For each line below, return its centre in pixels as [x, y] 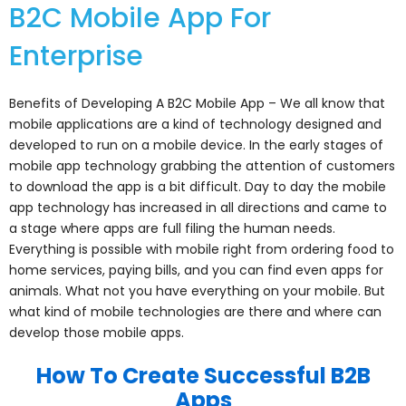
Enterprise [76, 56]
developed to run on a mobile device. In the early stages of [196, 145]
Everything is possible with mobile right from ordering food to [202, 249]
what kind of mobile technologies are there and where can [195, 311]
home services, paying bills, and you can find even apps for [196, 270]
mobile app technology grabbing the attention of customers [202, 165]
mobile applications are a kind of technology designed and [195, 124]
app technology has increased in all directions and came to [198, 207]
